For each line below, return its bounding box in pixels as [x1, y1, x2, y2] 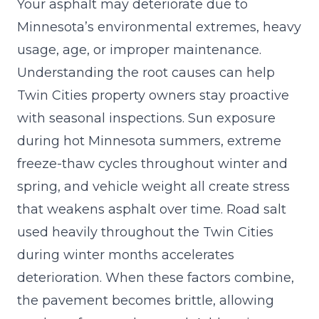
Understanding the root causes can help [17, 64, 275, 80]
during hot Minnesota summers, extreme [17, 132, 281, 149]
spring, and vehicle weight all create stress [17, 178, 290, 194]
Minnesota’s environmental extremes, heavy [17, 19, 301, 35]
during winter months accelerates [17, 246, 234, 263]
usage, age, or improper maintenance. [17, 41, 261, 58]
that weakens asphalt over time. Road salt [17, 201, 286, 217]
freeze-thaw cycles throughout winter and [17, 155, 288, 172]
